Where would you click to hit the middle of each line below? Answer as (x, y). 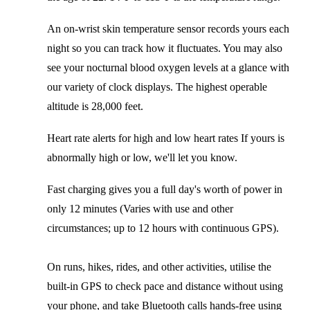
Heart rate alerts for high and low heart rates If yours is (166, 138)
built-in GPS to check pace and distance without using (165, 286)
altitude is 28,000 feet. (95, 106)
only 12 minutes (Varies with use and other (140, 208)
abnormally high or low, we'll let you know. (142, 157)
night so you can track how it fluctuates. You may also (165, 48)
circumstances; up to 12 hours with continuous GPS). (163, 228)
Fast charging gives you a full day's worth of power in (165, 189)
